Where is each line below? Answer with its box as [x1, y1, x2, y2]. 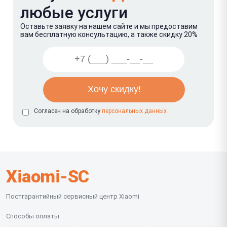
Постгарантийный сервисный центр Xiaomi [6, 192, 139, 200]
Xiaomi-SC [6, 166, 89, 186]
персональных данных [102, 107, 167, 115]
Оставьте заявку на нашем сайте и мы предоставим [20, 22, 198, 30]
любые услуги [20, 3, 128, 22]
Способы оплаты [6, 212, 59, 220]
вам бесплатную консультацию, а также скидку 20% [20, 30, 198, 39]
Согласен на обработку [34, 107, 102, 115]
